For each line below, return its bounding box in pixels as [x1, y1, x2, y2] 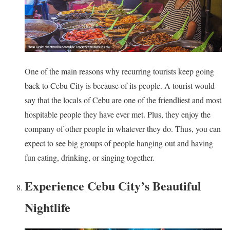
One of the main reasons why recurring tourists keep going [25, 66, 214, 77]
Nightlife [25, 198, 70, 216]
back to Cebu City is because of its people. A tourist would [25, 80, 215, 91]
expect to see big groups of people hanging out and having [25, 138, 213, 149]
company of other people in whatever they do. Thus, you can [25, 123, 221, 135]
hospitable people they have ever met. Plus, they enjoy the [25, 109, 210, 120]
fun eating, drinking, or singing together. [25, 152, 155, 163]
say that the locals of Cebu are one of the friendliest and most [25, 94, 221, 106]
